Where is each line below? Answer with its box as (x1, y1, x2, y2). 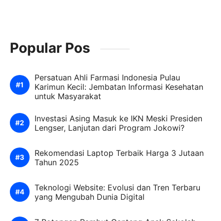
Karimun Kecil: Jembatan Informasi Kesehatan (35, 81, 203, 92)
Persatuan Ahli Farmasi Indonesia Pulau (35, 72, 180, 82)
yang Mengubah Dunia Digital (35, 191, 145, 202)
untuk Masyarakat (35, 91, 101, 101)
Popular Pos (10, 39, 90, 56)
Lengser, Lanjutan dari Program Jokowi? (35, 122, 184, 133)
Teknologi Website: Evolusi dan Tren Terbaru (35, 182, 200, 192)
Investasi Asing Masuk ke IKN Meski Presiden (35, 113, 202, 123)
